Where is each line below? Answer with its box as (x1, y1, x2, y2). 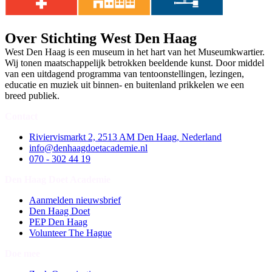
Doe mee (5, 248, 40, 259)
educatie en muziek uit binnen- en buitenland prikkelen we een (5, 80, 244, 90)
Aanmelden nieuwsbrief (29, 195, 121, 206)
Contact (5, 111, 38, 122)
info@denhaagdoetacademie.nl (29, 143, 148, 154)
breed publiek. (5, 90, 59, 101)
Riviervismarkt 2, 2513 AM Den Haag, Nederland (29, 132, 222, 143)
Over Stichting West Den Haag (5, 30, 197, 47)
